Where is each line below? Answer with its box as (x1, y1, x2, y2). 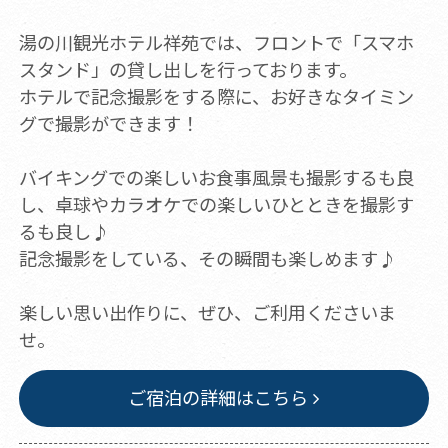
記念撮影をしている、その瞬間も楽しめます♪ (18, 245, 396, 272)
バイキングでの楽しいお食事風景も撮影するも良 (18, 164, 414, 191)
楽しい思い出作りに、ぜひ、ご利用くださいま (18, 299, 396, 326)
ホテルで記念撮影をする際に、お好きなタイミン (18, 83, 414, 110)
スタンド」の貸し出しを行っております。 (18, 56, 357, 83)
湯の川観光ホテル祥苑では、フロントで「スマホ (18, 29, 414, 56)
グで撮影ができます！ (18, 110, 199, 137)
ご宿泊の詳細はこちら (127, 384, 308, 411)
